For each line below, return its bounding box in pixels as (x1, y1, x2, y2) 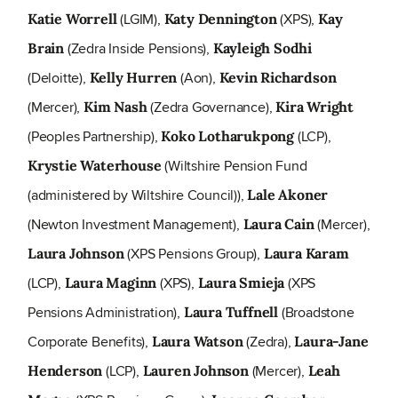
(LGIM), (116, 9, 164, 30)
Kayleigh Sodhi (212, 39, 313, 58)
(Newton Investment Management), (28, 214, 243, 235)
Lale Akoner (247, 186, 329, 204)
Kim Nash (84, 98, 147, 116)
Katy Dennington (163, 10, 277, 28)
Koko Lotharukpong (161, 127, 295, 146)
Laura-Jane (294, 332, 369, 351)
